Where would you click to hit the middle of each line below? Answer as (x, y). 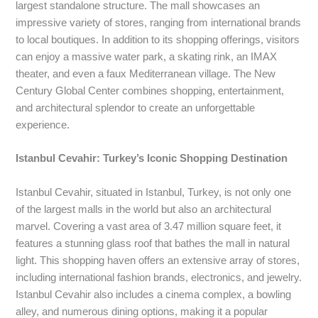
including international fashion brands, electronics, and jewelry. (159, 277)
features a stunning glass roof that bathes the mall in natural (153, 243)
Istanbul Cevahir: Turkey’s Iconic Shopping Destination (152, 159)
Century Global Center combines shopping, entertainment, (150, 91)
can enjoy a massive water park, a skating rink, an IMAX (147, 57)
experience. (43, 125)
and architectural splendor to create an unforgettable (136, 108)
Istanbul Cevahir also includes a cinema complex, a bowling (154, 294)
